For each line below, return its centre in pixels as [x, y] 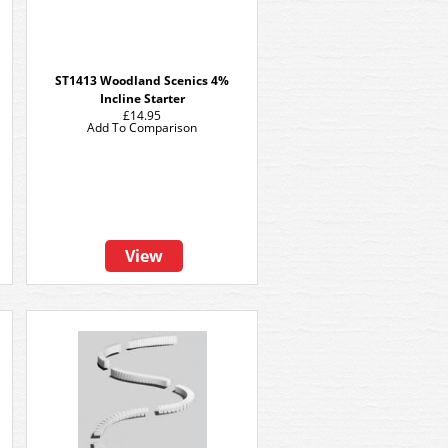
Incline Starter [142, 98]
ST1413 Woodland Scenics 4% [142, 80]
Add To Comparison [142, 127]
